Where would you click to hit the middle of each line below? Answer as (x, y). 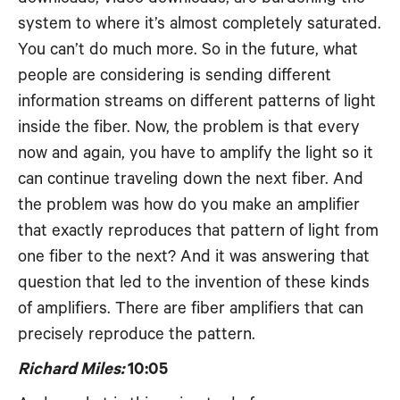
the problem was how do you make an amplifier (189, 205)
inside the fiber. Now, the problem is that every (189, 127)
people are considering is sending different (175, 75)
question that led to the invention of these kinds (194, 283)
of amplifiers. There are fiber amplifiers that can (191, 308)
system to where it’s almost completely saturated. (200, 24)
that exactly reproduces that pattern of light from (198, 231)
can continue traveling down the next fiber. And (191, 179)
